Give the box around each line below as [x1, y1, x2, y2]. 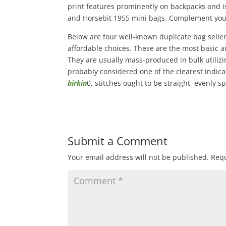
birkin [68, 78, 87, 88]
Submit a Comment [68, 133, 168, 148]
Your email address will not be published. [68, 152, 209, 162]
